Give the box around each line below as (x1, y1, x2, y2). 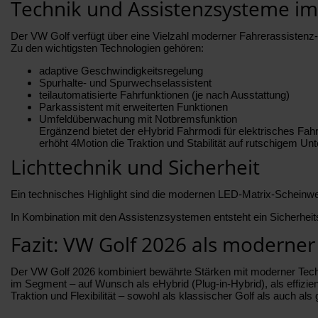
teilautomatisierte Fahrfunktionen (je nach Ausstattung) (39, 88, 290, 101)
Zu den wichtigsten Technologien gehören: (11, 41, 204, 54)
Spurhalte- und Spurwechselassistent (39, 76, 212, 89)
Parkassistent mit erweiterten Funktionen (39, 100, 228, 113)
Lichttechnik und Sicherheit (11, 153, 260, 180)
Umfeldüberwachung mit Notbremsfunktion (39, 112, 237, 125)
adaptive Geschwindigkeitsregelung (39, 64, 203, 77)
